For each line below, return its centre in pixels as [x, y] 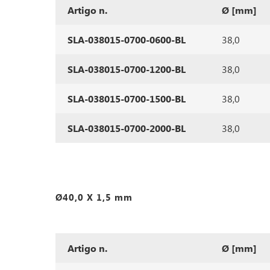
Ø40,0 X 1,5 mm [94, 197]
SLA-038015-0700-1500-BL [127, 99]
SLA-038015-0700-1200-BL [127, 69]
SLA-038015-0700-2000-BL [127, 128]
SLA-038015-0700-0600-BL [127, 39]
